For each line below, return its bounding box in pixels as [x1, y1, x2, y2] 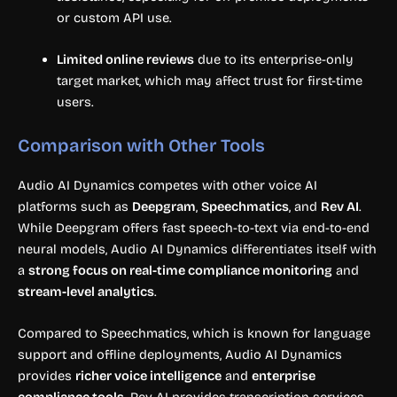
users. [56, 94, 94, 111]
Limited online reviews [56, 51, 194, 68]
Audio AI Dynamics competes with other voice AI [18, 176, 317, 193]
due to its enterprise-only [193, 51, 354, 68]
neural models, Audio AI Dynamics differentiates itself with [18, 240, 377, 257]
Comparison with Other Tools [18, 134, 265, 156]
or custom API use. [56, 9, 172, 26]
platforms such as [18, 198, 132, 214]
